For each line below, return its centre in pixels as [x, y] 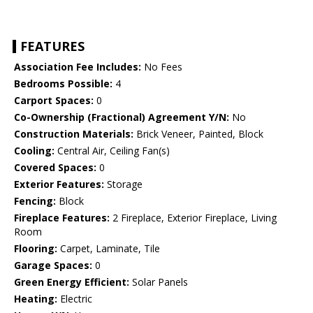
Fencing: [35, 201]
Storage [123, 184]
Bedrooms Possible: [63, 84]
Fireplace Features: [62, 218]
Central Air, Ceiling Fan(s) [112, 151]
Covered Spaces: [55, 168]
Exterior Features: [59, 184]
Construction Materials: [74, 134]
